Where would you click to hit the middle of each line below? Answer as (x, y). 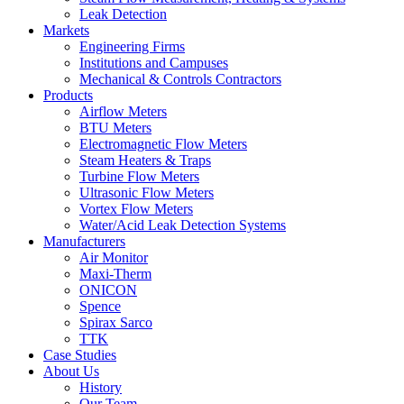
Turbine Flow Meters (139, 177)
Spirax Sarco (116, 323)
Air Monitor (114, 258)
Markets (66, 31)
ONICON (108, 290)
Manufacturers (84, 242)
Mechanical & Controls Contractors (180, 79)
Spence (100, 307)
